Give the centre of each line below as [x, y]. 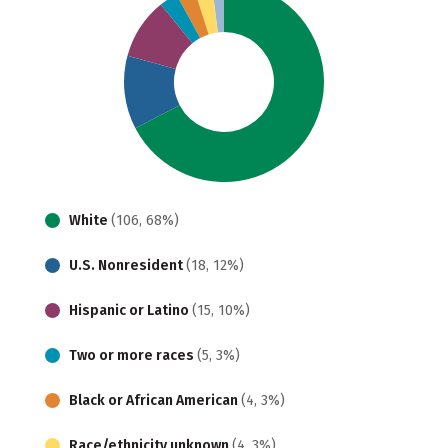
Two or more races [133, 355]
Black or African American [155, 400]
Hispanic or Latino [130, 310]
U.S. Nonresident [127, 265]
